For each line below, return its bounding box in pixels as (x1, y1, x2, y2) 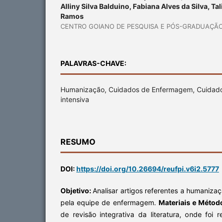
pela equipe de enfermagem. (60, 198, 159, 207)
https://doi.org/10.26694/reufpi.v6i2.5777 (76, 164, 219, 173)
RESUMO (60, 136, 96, 147)
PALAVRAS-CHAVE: (60, 58, 126, 67)
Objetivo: (60, 186, 93, 195)
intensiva (60, 95, 89, 104)
